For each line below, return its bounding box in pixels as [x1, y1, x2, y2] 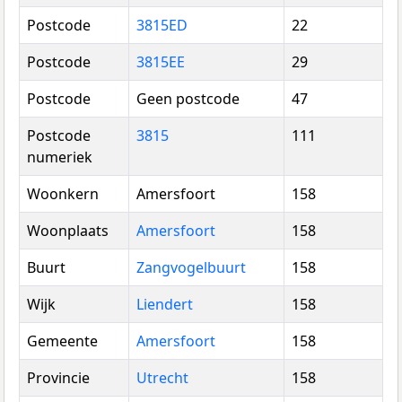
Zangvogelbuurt [136, 258, 246, 278]
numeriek [27, 147, 92, 168]
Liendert [136, 294, 193, 315]
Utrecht [136, 368, 188, 389]
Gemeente [27, 331, 98, 352]
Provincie [27, 368, 90, 389]
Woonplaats [27, 221, 109, 241]
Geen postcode [136, 89, 240, 109]
